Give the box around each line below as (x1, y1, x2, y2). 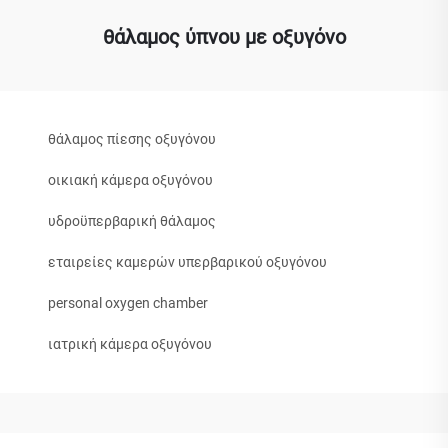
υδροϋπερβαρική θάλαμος (48, 213, 216, 230)
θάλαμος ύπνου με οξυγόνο (102, 25, 346, 50)
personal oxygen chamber (48, 295, 208, 312)
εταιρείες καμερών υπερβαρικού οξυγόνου (48, 254, 327, 271)
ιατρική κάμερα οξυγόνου (48, 336, 212, 353)
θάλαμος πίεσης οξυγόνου (48, 131, 216, 148)
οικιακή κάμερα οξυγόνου (48, 172, 213, 189)
